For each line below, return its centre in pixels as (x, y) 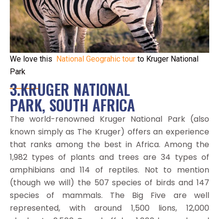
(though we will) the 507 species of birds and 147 (109, 182)
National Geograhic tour (96, 59)
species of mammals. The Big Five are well (109, 195)
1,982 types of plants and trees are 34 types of (109, 157)
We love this (33, 59)
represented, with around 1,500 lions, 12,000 (109, 208)
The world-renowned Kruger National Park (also (109, 119)
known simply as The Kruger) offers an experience (109, 131)
